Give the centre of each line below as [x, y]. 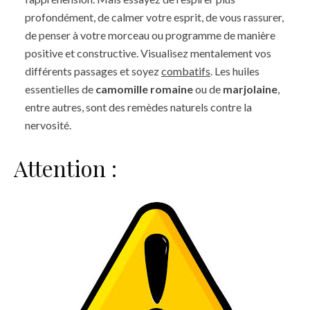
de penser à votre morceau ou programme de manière [150, 35]
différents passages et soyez [93, 71]
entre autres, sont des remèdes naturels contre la [138, 107]
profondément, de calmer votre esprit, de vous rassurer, [154, 17]
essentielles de [60, 89]
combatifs [186, 71]
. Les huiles [235, 71]
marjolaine [250, 89]
